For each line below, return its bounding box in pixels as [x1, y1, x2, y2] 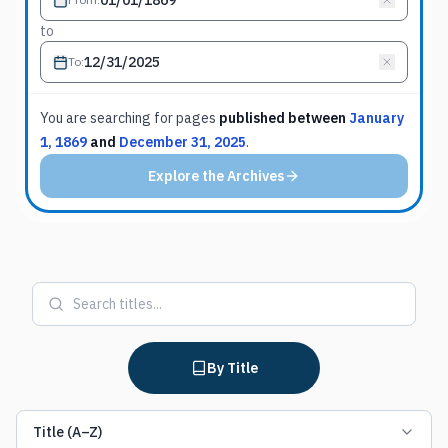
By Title [206, 359, 258, 377]
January [349, 109, 404, 127]
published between [219, 109, 349, 127]
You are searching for [40, 109, 173, 127]
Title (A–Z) [33, 423, 103, 441]
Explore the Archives [148, 167, 284, 185]
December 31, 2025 [119, 133, 246, 151]
